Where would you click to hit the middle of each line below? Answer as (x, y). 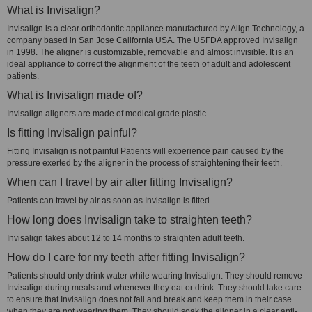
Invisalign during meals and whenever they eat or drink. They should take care (154, 288)
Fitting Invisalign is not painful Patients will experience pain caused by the (146, 151)
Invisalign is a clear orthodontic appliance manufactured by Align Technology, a (156, 29)
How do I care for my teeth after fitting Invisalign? (126, 257)
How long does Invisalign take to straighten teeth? (130, 220)
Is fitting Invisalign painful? (72, 133)
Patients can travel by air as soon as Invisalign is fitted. (109, 201)
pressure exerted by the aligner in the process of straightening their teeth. (145, 163)
